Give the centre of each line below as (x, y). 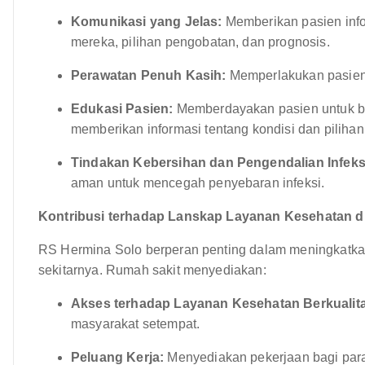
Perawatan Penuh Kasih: (149, 75)
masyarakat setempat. (136, 323)
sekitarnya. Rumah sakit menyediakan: (152, 270)
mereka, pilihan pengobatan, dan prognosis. (200, 42)
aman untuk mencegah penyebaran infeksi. (198, 182)
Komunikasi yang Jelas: (147, 21)
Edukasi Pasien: (122, 108)
